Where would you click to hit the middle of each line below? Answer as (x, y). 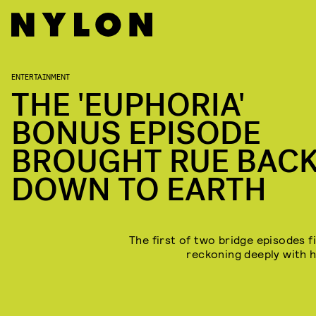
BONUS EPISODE (136, 134)
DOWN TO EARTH (139, 190)
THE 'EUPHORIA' (128, 105)
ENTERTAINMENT (41, 76)
